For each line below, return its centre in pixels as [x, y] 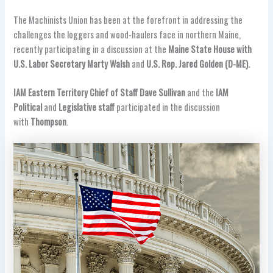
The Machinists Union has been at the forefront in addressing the [128, 19]
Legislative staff [87, 107]
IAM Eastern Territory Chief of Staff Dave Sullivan [100, 92]
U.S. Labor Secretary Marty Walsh [73, 63]
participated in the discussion [168, 107]
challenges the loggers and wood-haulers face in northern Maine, [127, 34]
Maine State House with [209, 49]
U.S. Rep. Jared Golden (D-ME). [197, 63]
